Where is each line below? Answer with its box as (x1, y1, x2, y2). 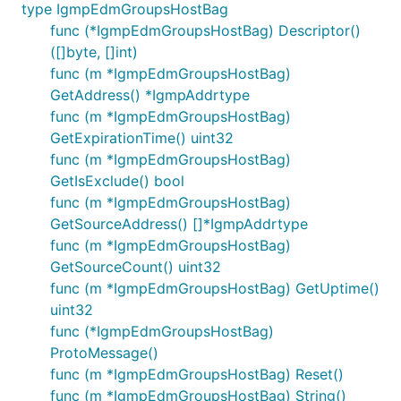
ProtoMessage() (50, 344, 158, 362)
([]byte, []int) (50, 43, 138, 61)
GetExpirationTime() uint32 (50, 129, 234, 147)
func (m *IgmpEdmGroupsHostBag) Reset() (50, 365, 344, 383)
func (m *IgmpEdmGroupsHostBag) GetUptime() (50, 279, 380, 297)
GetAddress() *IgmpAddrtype (50, 86, 250, 104)
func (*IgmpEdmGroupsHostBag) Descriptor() (50, 21, 361, 39)
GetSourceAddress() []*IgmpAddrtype (50, 215, 308, 233)
